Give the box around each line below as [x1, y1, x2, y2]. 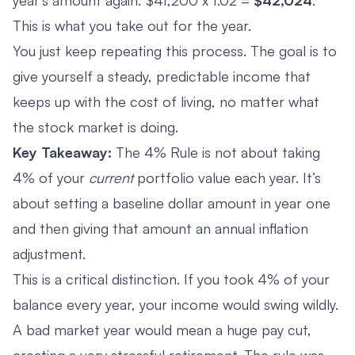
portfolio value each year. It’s [133, 168, 321, 186]
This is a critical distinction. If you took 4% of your [13, 269, 330, 288]
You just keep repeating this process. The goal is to [13, 41, 337, 59]
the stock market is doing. [13, 117, 178, 136]
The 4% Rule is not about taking [112, 143, 320, 161]
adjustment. [13, 244, 86, 262]
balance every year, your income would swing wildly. [13, 295, 338, 313]
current [89, 168, 133, 186]
